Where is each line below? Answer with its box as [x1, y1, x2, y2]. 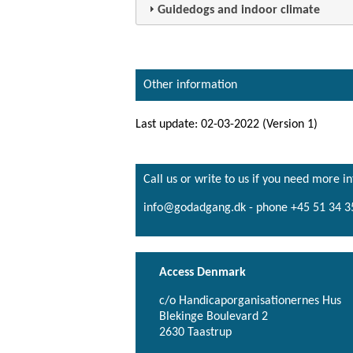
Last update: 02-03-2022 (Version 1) [136, 117, 318, 131]
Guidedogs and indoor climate [158, 3, 321, 17]
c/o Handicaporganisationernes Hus [159, 294, 341, 307]
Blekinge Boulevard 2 [159, 310, 268, 323]
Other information [143, 78, 237, 91]
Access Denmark [159, 266, 246, 279]
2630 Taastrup [159, 325, 232, 339]
